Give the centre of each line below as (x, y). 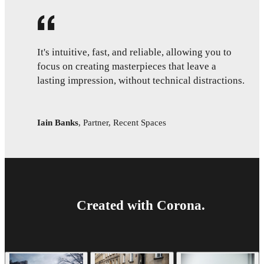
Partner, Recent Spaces (125, 122)
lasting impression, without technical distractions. (141, 80)
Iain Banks (58, 122)
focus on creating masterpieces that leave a (127, 66)
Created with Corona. (141, 205)
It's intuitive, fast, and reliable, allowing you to (134, 52)
